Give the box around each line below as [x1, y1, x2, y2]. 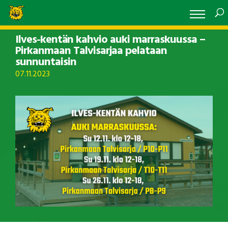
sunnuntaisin [15, 53, 76, 71]
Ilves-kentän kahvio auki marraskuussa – [15, 31, 205, 49]
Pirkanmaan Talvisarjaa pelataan [15, 42, 167, 60]
